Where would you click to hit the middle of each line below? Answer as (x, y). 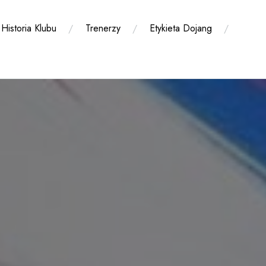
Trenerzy (103, 28)
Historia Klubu (29, 28)
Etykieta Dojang (181, 28)
